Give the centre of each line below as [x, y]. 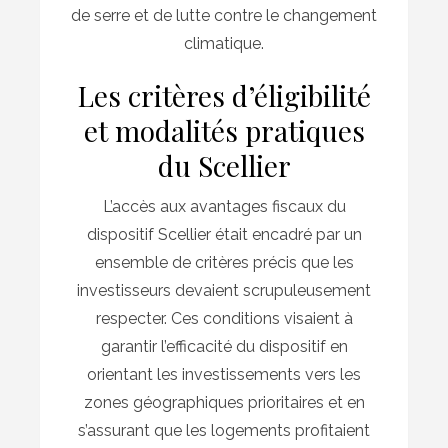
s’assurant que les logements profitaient [224, 430]
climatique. [224, 43]
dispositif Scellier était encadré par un [224, 234]
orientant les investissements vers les [224, 374]
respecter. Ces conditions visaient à [224, 318]
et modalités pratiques [224, 130]
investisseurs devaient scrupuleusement [224, 290]
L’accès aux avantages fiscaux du [224, 206]
